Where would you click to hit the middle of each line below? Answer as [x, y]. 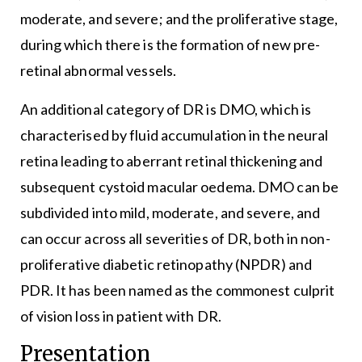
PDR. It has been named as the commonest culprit [177, 290]
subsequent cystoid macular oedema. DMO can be [179, 187]
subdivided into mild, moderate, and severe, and [170, 213]
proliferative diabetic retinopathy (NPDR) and [166, 265]
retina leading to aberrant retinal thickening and [171, 161]
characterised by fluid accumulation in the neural [174, 135]
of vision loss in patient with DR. [120, 316]
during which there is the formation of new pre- [170, 45]
